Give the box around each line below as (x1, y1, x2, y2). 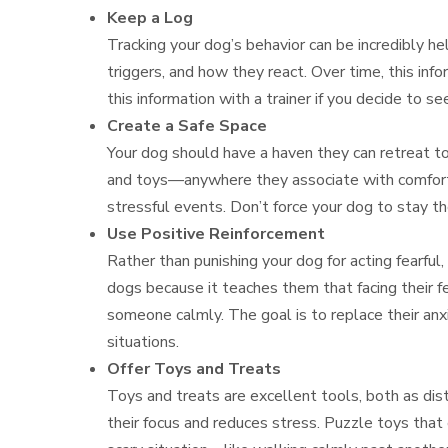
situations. (107, 331, 180, 354)
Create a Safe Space (107, 115, 268, 138)
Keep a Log (107, 7, 194, 30)
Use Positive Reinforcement (107, 223, 326, 246)
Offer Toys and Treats (107, 358, 282, 381)
